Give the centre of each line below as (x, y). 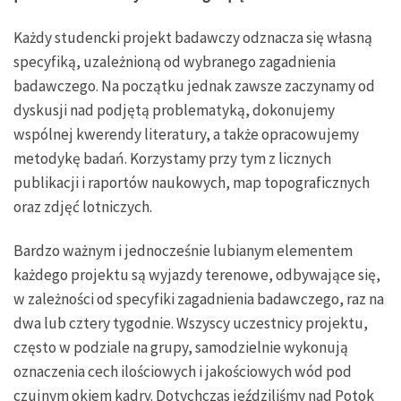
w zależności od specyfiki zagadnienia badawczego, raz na (199, 299)
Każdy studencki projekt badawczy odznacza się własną (193, 37)
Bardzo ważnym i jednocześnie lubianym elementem (183, 250)
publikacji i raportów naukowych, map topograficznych (192, 182)
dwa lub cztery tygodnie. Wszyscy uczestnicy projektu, (191, 323)
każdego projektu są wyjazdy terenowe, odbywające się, (197, 274)
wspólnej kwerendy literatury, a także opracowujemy (186, 134)
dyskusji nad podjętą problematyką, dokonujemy (174, 110)
